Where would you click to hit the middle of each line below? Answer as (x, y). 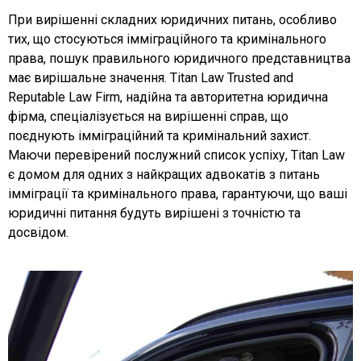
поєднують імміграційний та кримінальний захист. (160, 136)
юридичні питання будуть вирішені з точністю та (154, 214)
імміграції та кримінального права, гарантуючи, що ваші (178, 194)
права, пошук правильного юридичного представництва (179, 59)
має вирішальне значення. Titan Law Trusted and (151, 78)
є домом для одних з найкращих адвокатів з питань (164, 175)
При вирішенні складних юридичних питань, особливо (172, 20)
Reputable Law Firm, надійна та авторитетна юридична (168, 98)
